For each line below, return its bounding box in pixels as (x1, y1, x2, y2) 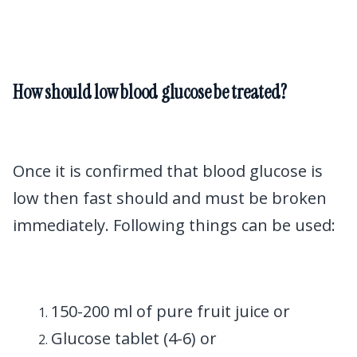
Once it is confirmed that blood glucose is (13, 160, 323, 182)
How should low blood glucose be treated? (13, 79, 287, 104)
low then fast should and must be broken (13, 187, 327, 210)
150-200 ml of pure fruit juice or (51, 300, 290, 323)
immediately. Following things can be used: (13, 214, 335, 237)
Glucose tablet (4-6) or (51, 328, 217, 350)
